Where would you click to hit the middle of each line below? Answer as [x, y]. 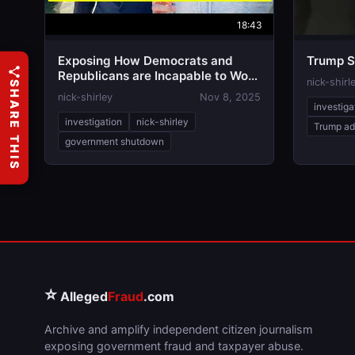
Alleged [82, 296]
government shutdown [115, 141]
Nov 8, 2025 [230, 97]
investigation [94, 122]
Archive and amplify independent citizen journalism [179, 329]
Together [84, 91]
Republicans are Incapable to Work [159, 76]
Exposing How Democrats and [145, 61]
